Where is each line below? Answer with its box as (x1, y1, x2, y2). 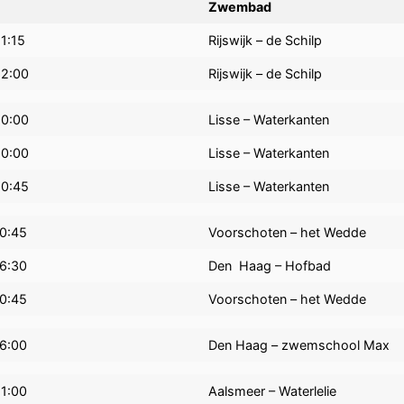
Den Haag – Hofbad (208, 258, 332, 274)
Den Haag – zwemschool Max (208, 337, 390, 353)
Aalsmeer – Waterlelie (208, 383, 337, 399)
